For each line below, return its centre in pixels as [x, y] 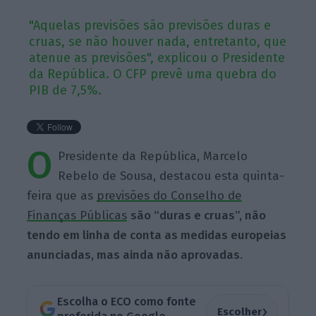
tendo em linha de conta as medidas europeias [157, 235]
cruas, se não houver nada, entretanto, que [158, 41]
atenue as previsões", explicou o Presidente [157, 57]
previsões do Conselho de [170, 195]
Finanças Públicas [77, 215]
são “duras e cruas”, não [199, 215]
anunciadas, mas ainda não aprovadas [134, 255]
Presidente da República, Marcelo [153, 156]
